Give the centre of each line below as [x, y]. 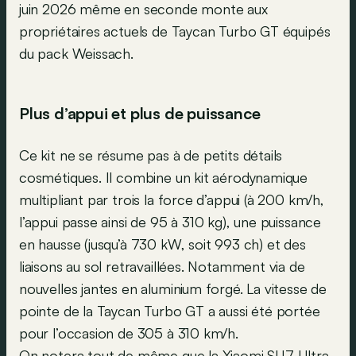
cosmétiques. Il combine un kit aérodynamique [164, 178]
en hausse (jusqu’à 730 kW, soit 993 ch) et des [163, 244]
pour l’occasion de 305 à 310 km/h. [129, 333]
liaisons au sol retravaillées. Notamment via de [162, 267]
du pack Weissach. [76, 54]
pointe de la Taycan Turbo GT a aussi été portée [170, 311]
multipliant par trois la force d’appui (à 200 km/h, [172, 200]
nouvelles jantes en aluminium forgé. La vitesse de [173, 289]
